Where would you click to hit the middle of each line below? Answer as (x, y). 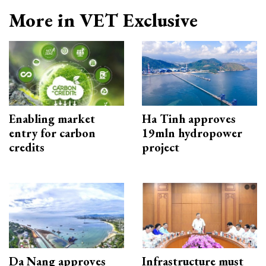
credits (27, 148)
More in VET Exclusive (103, 20)
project (161, 148)
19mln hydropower (192, 133)
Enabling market (52, 119)
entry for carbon (52, 133)
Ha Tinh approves (189, 119)
